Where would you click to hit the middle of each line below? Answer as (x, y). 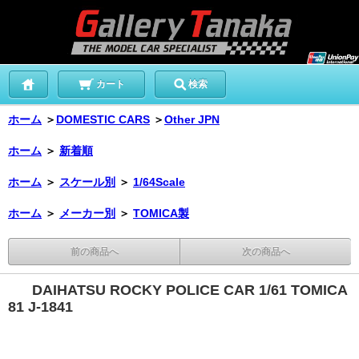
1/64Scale (159, 182)
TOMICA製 (161, 213)
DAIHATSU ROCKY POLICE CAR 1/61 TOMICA (190, 290)
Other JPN (192, 119)
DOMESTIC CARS (103, 119)
